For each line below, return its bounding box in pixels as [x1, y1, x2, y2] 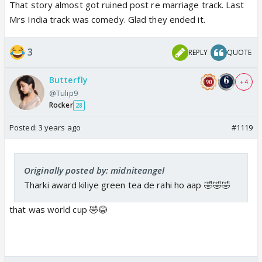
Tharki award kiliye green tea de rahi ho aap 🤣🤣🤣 [24, 179, 230, 191]
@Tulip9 [49, 88, 78, 99]
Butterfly [49, 74, 88, 86]
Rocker [49, 100, 73, 111]
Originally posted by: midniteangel [24, 164, 165, 177]
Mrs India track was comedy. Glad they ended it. [9, 13, 205, 26]
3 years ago [38, 122, 81, 133]
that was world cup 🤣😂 [9, 204, 108, 216]
